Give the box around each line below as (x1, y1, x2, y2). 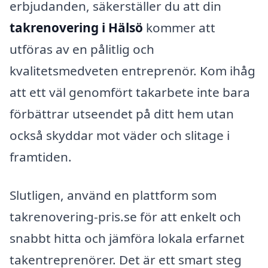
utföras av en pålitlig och (10, 41, 154, 58)
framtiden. (10, 148, 72, 166)
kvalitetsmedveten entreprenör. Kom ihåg (10, 62, 255, 80)
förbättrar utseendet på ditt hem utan (10, 105, 234, 123)
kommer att (143, 19, 215, 36)
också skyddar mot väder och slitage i (10, 127, 230, 144)
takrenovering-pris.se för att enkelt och (10, 208, 241, 225)
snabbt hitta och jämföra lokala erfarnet (10, 229, 245, 246)
